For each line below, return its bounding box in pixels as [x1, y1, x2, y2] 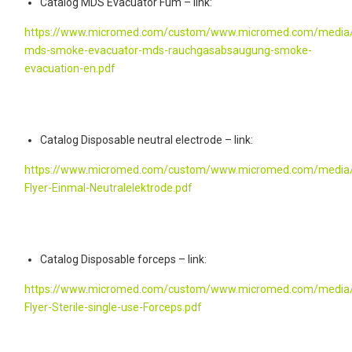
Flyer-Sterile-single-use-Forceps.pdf [24, 300, 202, 313]
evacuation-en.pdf [24, 61, 115, 75]
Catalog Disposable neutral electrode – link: [40, 133, 253, 146]
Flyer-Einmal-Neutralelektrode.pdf [24, 181, 192, 194]
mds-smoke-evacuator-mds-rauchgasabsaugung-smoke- [24, 43, 312, 57]
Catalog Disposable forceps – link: [40, 252, 207, 266]
